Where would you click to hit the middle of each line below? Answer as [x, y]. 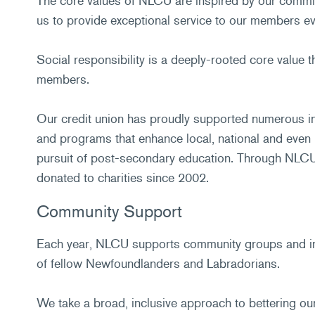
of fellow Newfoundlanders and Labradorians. [158, 263]
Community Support [109, 211]
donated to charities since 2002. [122, 178]
